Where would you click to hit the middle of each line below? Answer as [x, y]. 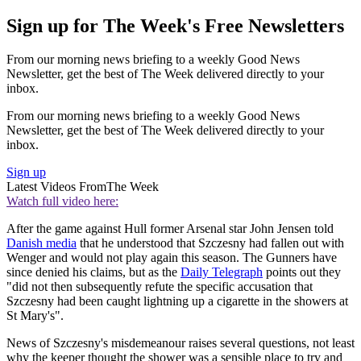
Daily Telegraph [222, 272]
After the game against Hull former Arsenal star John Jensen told [170, 229]
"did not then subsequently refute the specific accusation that [160, 287]
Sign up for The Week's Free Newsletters [175, 25]
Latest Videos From [56, 187]
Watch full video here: [62, 201]
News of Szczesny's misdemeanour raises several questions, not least [180, 343]
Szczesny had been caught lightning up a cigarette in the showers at [177, 301]
